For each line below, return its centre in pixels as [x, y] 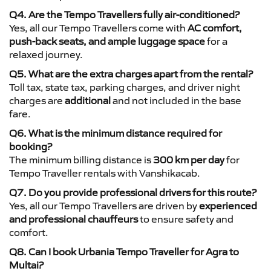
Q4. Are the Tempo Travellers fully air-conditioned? [124, 14]
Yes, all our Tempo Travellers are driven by [104, 205]
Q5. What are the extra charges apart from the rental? [131, 73]
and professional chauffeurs [73, 219]
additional [88, 100]
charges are [37, 100]
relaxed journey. [46, 54]
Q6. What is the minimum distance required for [116, 133]
